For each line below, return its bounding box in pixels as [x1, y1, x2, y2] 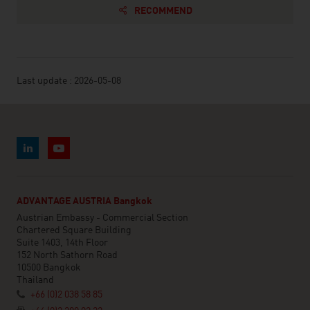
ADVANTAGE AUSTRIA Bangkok [17, 197, 152, 206]
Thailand [17, 275, 54, 285]
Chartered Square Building [17, 226, 131, 235]
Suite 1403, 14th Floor [17, 238, 108, 248]
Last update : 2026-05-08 [17, 76, 121, 86]
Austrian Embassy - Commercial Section [17, 213, 188, 223]
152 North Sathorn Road [17, 250, 118, 260]
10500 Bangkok [17, 263, 81, 273]
